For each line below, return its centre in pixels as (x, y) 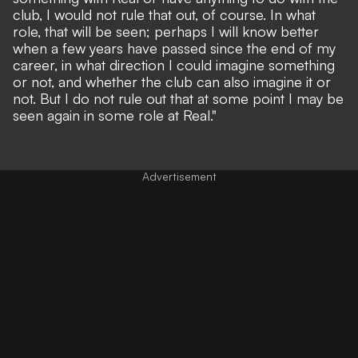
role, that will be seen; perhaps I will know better (166, 31)
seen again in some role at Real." (115, 115)
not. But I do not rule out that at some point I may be (178, 98)
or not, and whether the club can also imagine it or (172, 81)
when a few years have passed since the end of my (174, 48)
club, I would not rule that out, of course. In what (164, 14)
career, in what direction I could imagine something (174, 64)
